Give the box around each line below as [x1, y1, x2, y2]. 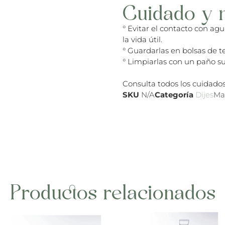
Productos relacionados [10, 181, 215, 208]
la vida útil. [123, 35, 162, 45]
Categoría [155, 90, 193, 100]
